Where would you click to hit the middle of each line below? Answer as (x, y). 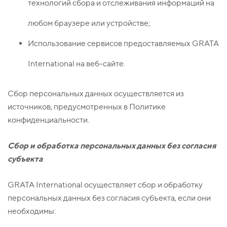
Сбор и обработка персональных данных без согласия (112, 146)
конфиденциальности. (48, 120)
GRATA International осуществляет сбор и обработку (105, 185)
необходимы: (32, 211)
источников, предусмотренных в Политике (87, 107)
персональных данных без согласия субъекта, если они (109, 198)
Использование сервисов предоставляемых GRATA (123, 44)
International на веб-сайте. (77, 64)
